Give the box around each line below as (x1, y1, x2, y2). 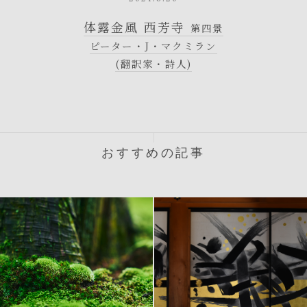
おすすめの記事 (101, 145, 206, 161)
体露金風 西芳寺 (83, 17, 191, 36)
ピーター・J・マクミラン (89, 38, 218, 53)
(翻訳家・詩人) (114, 56, 193, 71)
